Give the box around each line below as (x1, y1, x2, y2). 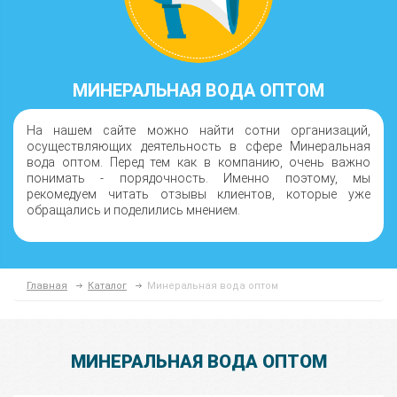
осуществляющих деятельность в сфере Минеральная (27, 139, 370, 153)
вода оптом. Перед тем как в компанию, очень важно (27, 155, 370, 169)
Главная (27, 280, 67, 292)
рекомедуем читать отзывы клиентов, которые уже (27, 187, 370, 201)
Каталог (88, 280, 127, 292)
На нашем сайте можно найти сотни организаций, (27, 123, 370, 137)
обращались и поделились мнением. (27, 203, 240, 217)
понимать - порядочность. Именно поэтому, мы (27, 171, 370, 185)
